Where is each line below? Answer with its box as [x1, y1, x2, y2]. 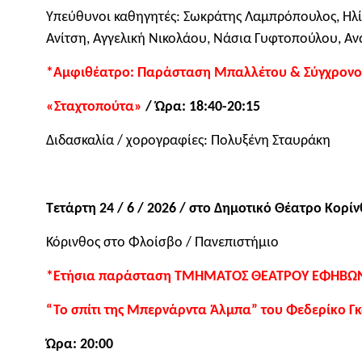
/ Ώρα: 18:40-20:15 [145, 99, 260, 115]
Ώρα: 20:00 [46, 336, 113, 352]
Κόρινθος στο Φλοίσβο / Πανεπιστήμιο [46, 234, 282, 250]
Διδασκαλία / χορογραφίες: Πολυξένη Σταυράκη [46, 133, 330, 149]
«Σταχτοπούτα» [46, 99, 145, 115]
